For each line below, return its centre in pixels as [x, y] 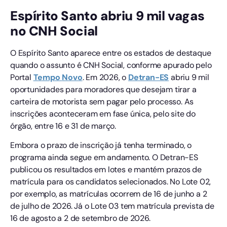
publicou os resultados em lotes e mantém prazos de [106, 170]
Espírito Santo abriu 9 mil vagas [107, 16]
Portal [22, 77]
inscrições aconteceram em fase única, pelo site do [103, 113]
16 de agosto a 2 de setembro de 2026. [80, 218]
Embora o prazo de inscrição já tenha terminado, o [101, 145]
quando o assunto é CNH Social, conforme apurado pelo [111, 65]
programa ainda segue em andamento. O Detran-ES [104, 158]
